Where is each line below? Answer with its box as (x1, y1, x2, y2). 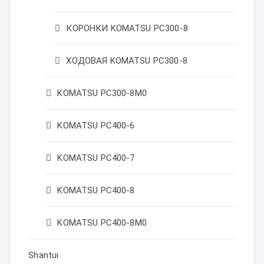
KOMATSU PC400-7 (57, 153, 135, 163)
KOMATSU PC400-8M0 (57, 217, 147, 228)
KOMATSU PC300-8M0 (57, 88, 147, 98)
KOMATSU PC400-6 (57, 120, 135, 131)
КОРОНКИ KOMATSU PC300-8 (66, 23, 188, 34)
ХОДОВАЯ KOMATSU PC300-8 (66, 55, 187, 66)
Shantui (28, 250, 59, 260)
